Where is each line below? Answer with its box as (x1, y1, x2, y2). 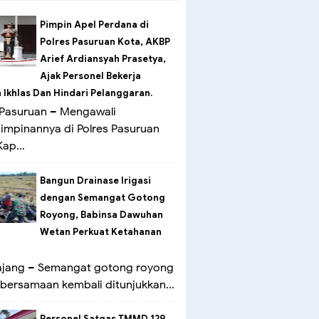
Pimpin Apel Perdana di (39, 19, 149, 31)
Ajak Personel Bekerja (39, 70, 141, 83)
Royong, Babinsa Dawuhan (39, 208, 163, 221)
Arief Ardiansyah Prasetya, (39, 53, 166, 66)
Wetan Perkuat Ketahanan (39, 225, 162, 238)
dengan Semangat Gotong (39, 191, 165, 204)
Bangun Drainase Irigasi (39, 174, 151, 187)
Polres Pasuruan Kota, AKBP (39, 36, 170, 48)
